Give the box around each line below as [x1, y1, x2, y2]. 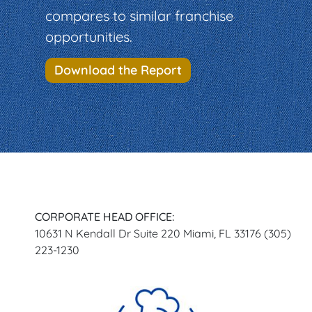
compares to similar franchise [45, 7, 233, 25]
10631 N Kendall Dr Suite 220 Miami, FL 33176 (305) [35, 226, 291, 241]
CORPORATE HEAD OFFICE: [35, 210, 174, 224]
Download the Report [54, 62, 182, 79]
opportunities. [45, 28, 132, 46]
